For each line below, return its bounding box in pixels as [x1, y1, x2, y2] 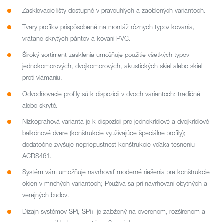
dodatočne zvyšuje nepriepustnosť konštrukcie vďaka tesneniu [22, 140, 195, 148]
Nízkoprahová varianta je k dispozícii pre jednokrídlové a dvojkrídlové [22, 117, 209, 125]
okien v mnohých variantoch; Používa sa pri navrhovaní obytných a [22, 179, 207, 187]
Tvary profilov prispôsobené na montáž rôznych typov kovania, [22, 23, 195, 31]
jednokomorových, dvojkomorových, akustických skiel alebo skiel [22, 62, 202, 70]
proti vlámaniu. [22, 73, 62, 81]
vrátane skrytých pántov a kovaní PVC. [22, 34, 131, 42]
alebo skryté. [22, 101, 58, 109]
